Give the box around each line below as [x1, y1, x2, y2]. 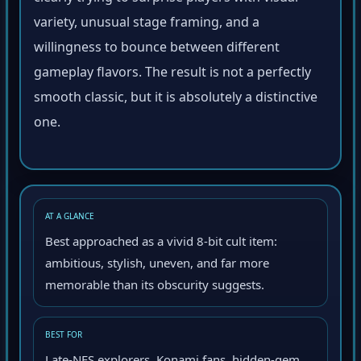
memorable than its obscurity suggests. [45, 279, 264, 296]
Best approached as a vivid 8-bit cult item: [45, 235, 277, 252]
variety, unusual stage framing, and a [34, 16, 259, 34]
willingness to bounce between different [34, 41, 280, 59]
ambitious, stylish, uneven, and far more [45, 257, 269, 274]
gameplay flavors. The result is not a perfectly [34, 66, 311, 84]
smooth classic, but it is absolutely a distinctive [34, 91, 317, 109]
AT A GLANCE [45, 213, 94, 225]
